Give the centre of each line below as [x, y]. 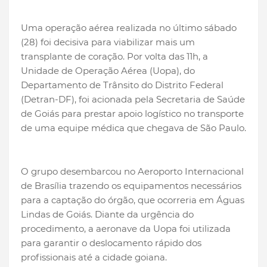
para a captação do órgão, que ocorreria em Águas [133, 200]
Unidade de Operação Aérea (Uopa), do [108, 71]
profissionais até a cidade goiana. [94, 257]
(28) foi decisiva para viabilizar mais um [108, 42]
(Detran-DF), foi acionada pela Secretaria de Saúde [133, 100]
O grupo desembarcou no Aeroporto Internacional [132, 172]
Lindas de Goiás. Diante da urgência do [107, 215]
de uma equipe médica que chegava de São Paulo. [133, 128]
